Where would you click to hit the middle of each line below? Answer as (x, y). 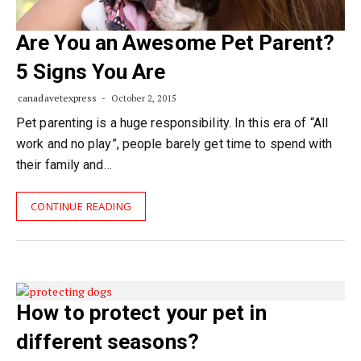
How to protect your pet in (141, 312)
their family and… (64, 165)
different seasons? (108, 341)
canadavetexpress (58, 98)
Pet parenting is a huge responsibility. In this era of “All (172, 123)
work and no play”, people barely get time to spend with (174, 144)
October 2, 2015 (143, 98)
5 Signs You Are (91, 72)
